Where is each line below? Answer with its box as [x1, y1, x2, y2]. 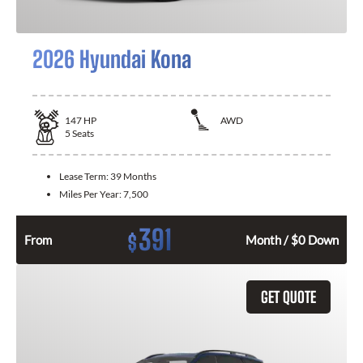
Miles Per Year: [59, 187, 123, 200]
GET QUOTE [261, 287, 316, 306]
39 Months [110, 169, 156, 182]
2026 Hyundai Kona [32, 45, 191, 73]
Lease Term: [59, 169, 110, 182]
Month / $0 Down [246, 232, 339, 247]
